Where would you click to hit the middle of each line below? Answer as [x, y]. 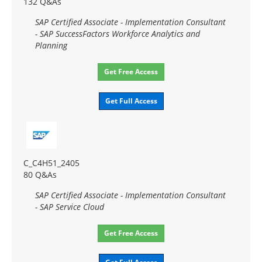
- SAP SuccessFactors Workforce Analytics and [118, 33]
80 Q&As [40, 174]
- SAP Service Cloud [70, 206]
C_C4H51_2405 [51, 163]
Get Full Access [131, 101]
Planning [51, 45]
